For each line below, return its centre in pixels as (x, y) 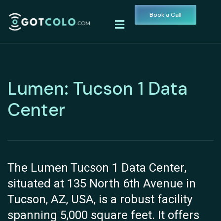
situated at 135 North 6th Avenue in (102, 184)
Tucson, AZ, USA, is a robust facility (100, 200)
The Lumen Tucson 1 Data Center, (97, 168)
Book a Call (166, 15)
